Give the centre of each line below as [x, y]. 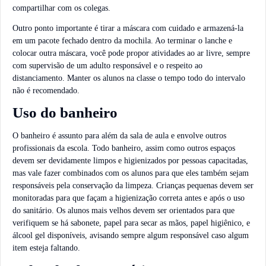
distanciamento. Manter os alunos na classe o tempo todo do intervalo [129, 78]
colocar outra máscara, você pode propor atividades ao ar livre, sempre [131, 53]
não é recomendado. [46, 90]
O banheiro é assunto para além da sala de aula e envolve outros [119, 136]
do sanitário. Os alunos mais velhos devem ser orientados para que [123, 211]
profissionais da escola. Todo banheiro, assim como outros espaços [124, 148]
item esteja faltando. [46, 248]
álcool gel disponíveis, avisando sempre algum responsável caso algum [131, 236]
